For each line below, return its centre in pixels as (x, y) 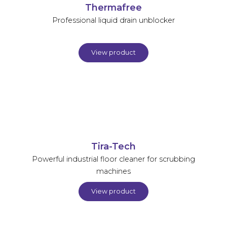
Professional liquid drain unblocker (113, 20)
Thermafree (113, 7)
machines (113, 171)
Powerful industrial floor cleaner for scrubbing (113, 159)
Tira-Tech (113, 146)
